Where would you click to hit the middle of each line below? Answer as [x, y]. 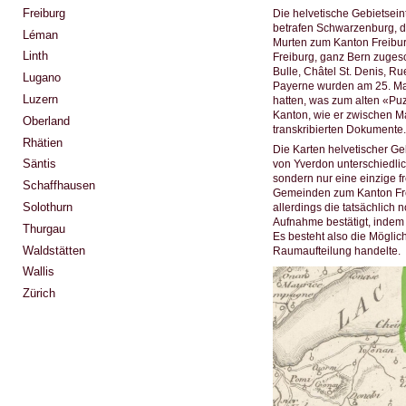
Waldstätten [54, 250]
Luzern [40, 99]
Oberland [46, 121]
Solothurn [48, 207]
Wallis [39, 272]
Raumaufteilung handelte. [336, 251]
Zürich [39, 294]
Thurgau [44, 228]
